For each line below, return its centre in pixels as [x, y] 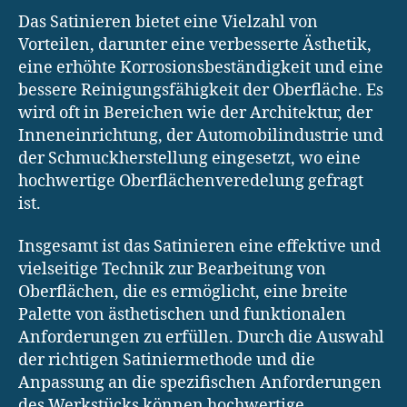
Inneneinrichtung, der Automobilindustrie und [201, 135]
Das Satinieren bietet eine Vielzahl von [168, 22]
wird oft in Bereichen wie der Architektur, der [195, 113]
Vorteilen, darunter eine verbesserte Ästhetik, [195, 45]
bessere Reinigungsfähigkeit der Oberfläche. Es [201, 90]
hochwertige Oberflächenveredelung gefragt [191, 181]
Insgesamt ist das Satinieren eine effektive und [199, 247]
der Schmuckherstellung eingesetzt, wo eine [189, 158]
